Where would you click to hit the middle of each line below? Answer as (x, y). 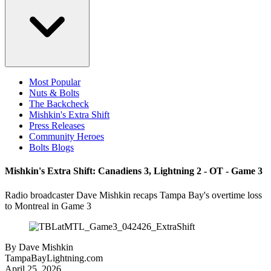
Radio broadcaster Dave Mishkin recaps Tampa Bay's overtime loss (133, 195)
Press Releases (57, 126)
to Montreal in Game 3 (48, 206)
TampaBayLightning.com (54, 258)
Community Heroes (67, 136)
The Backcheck (59, 104)
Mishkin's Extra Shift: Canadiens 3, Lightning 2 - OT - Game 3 (134, 171)
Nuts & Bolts (54, 93)
